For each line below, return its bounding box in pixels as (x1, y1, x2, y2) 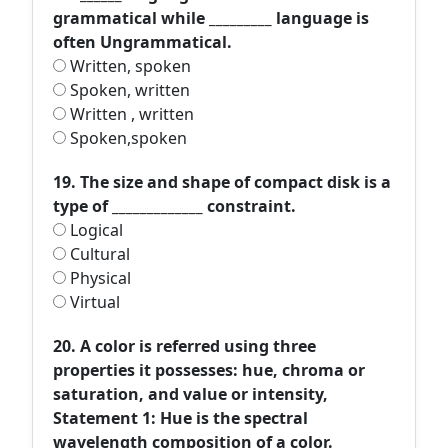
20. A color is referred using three (53, 335, 316, 357)
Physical (66, 267, 131, 289)
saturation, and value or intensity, (53, 383, 328, 405)
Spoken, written (66, 79, 190, 101)
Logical (66, 219, 123, 241)
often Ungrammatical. (53, 31, 232, 53)
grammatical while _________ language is (53, 7, 369, 29)
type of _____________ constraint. (53, 195, 296, 217)
